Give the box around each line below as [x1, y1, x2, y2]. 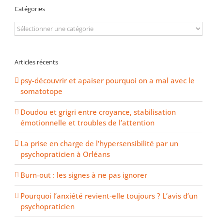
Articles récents [15, 57, 58, 66]
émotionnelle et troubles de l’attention [20, 118, 155, 128]
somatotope [20, 86, 62, 96]
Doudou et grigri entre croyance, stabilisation [20, 107, 176, 117]
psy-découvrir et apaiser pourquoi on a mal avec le [20, 76, 195, 86]
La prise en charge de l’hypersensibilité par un [20, 139, 178, 149]
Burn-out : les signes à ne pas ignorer [20, 170, 147, 180]
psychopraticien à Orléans [20, 149, 110, 159]
